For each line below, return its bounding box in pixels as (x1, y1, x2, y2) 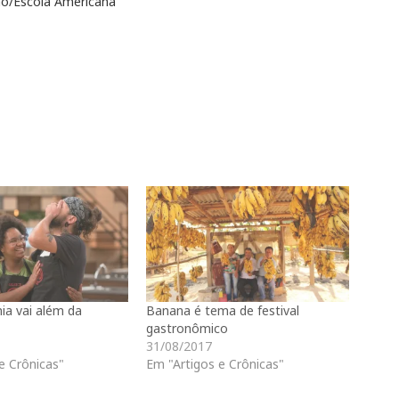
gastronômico (146, 320, 228, 338)
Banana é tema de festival (146, 302, 299, 320)
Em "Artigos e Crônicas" (146, 355, 284, 373)
